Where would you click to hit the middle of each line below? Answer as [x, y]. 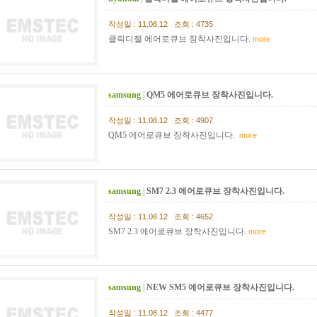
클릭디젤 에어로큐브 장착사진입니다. [179, 39]
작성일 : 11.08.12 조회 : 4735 [161, 24]
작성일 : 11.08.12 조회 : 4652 [161, 217]
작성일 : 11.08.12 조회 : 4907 [161, 120]
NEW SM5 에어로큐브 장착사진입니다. [221, 287]
